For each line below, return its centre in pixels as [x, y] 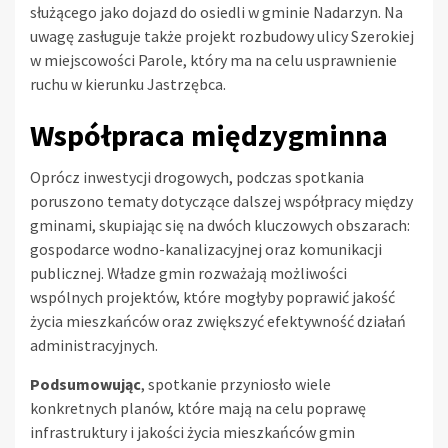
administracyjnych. [94, 344]
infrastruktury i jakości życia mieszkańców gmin [192, 431]
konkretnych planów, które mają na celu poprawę [198, 407]
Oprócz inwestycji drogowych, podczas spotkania [197, 176]
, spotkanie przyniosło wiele [236, 383]
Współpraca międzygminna [209, 134]
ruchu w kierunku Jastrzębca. [128, 83]
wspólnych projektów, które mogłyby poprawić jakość [212, 296]
